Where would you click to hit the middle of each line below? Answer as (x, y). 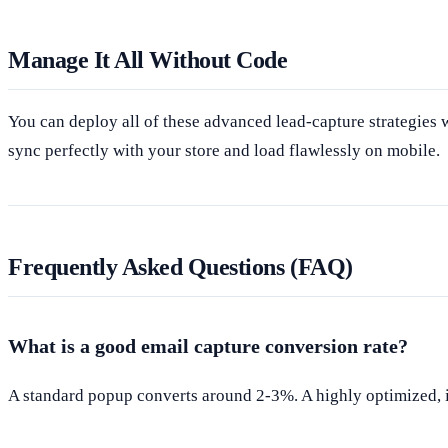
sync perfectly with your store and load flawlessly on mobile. (224, 150)
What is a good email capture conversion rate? (208, 345)
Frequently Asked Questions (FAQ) (180, 266)
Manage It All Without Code (148, 59)
